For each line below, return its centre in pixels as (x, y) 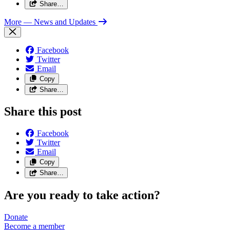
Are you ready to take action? (82, 195)
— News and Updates (60, 22)
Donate (16, 217)
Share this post (43, 112)
